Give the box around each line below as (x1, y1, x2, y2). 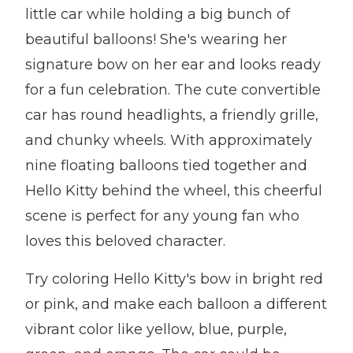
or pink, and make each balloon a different (25, 295, 327, 313)
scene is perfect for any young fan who (25, 207, 299, 225)
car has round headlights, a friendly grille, (25, 106, 318, 124)
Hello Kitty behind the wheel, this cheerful (25, 182, 322, 199)
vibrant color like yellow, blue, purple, (25, 321, 287, 338)
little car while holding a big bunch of (25, 6, 290, 23)
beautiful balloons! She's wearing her (25, 31, 287, 48)
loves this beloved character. (25, 232, 225, 250)
